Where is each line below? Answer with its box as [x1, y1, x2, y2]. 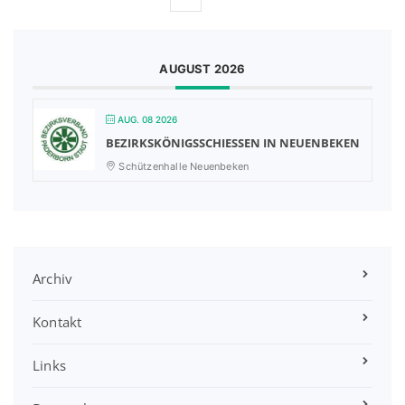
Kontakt [33, 312, 82, 331]
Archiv [33, 268, 73, 287]
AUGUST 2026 [159, 61, 246, 76]
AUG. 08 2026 [118, 113, 177, 125]
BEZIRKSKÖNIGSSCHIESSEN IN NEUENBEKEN [106, 134, 350, 151]
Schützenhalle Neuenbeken [116, 159, 250, 173]
